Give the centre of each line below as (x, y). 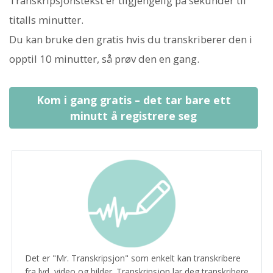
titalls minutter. (46, 19)
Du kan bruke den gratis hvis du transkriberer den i (131, 39)
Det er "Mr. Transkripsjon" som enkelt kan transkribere (133, 258)
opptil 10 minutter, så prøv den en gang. (104, 58)
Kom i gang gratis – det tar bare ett (133, 100)
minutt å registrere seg (133, 116)
